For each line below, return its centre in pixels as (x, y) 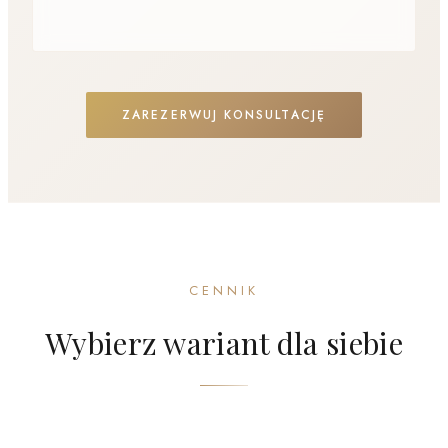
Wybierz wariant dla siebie (224, 342)
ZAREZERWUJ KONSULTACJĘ (224, 114)
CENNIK (224, 290)
